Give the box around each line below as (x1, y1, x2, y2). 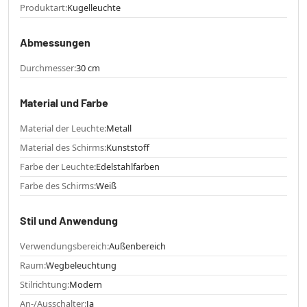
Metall (106, 121, 132, 134)
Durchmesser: (20, 61, 76, 74)
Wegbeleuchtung (46, 258, 116, 271)
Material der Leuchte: (20, 121, 106, 134)
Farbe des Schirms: (20, 179, 96, 192)
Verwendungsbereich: (20, 239, 109, 252)
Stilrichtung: (20, 278, 69, 291)
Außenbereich (109, 239, 166, 252)
